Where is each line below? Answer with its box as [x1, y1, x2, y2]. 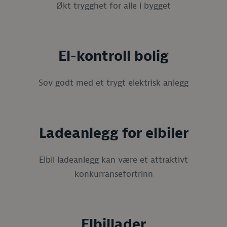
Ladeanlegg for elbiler [39, 124, 188, 142]
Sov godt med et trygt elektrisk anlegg [39, 77, 188, 88]
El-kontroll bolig [58, 47, 169, 65]
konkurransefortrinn [74, 168, 153, 179]
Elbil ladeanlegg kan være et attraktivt [39, 154, 188, 165]
